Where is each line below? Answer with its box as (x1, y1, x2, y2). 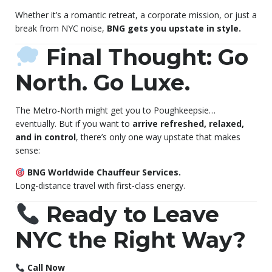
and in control (15, 131, 76, 143)
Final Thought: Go (40, 44, 249, 71)
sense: (15, 144, 40, 157)
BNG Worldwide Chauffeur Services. (27, 166, 181, 178)
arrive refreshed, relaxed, (132, 118, 244, 130)
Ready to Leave (40, 201, 220, 228)
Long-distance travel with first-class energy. (15, 180, 185, 192)
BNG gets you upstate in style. (107, 22, 241, 35)
